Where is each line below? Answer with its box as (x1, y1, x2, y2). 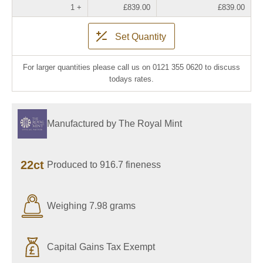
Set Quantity (115, 31, 166, 42)
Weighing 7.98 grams (47, 201, 136, 211)
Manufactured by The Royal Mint (47, 119, 182, 129)
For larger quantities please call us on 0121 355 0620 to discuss (23, 63, 240, 72)
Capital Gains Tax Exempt (47, 242, 155, 252)
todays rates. (109, 75, 154, 83)
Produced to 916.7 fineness (47, 160, 161, 170)
